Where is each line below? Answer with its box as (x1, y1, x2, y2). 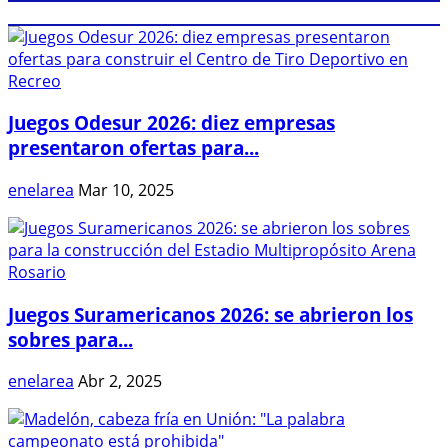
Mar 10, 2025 (78, 178, 174, 201)
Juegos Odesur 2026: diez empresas (8, 110, 335, 136)
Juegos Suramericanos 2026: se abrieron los (8, 301, 413, 327)
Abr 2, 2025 (78, 370, 162, 393)
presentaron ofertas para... (8, 135, 259, 161)
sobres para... (8, 326, 133, 352)
